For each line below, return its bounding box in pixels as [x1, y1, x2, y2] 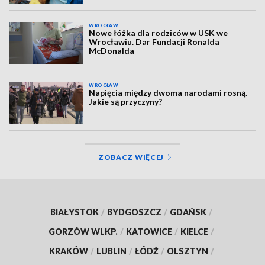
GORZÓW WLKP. [49, 226, 118, 237]
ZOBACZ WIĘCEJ [98, 152, 164, 161]
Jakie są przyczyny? [89, 96, 163, 107]
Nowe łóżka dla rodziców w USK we [89, 27, 228, 38]
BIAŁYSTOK [50, 206, 99, 217]
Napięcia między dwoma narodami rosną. [89, 88, 248, 98]
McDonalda [89, 45, 135, 56]
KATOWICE [126, 226, 172, 237]
